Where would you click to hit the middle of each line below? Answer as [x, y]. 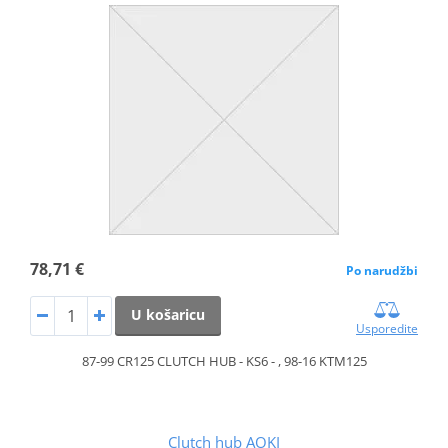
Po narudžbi [382, 270]
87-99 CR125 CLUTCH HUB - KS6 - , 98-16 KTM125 [224, 360]
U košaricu [167, 314]
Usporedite [387, 328]
